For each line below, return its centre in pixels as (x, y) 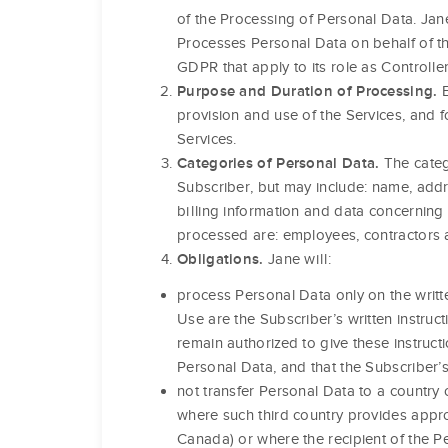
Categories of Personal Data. (278, 163)
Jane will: (297, 259)
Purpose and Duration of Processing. (307, 91)
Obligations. (220, 259)
